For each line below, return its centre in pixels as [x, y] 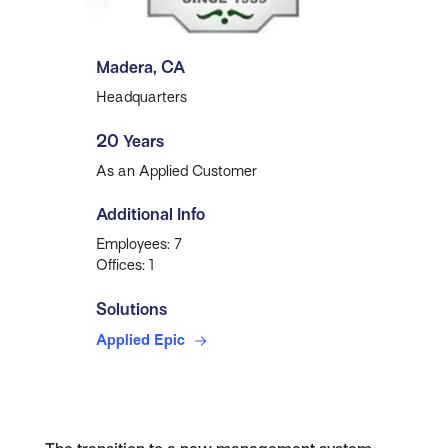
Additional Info [151, 215]
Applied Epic [143, 339]
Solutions [132, 310]
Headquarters [142, 96]
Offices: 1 [125, 265]
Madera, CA [141, 67]
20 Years [130, 141]
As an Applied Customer [177, 170]
